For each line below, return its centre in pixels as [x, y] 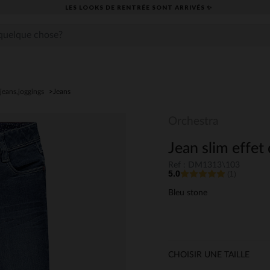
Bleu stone [188, 193]
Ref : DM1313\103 [204, 165]
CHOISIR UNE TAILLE [209, 255]
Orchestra [193, 121]
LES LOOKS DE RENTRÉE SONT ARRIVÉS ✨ [138, 7]
